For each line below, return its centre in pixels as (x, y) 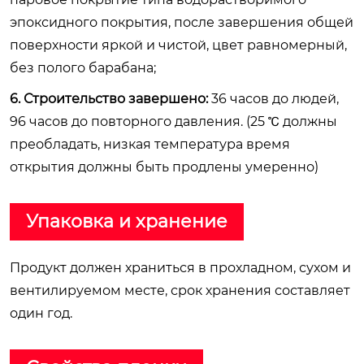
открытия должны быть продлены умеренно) (164, 167)
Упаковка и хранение (127, 221)
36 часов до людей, (273, 98)
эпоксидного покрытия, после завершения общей (182, 22)
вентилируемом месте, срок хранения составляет (180, 290)
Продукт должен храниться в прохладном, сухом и (180, 267)
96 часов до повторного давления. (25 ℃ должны (173, 121)
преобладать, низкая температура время (150, 144)
